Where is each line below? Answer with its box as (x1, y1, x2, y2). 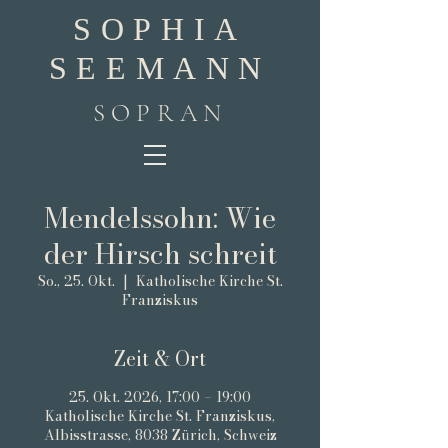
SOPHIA (73, 11, 247, 47)
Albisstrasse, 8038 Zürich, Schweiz (43, 424, 277, 446)
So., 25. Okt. (37, 270, 115, 292)
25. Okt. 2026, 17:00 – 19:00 (69, 386, 251, 408)
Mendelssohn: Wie (44, 196, 276, 239)
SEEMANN (48, 50, 272, 86)
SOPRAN (92, 98, 228, 128)
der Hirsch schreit (43, 232, 277, 275)
